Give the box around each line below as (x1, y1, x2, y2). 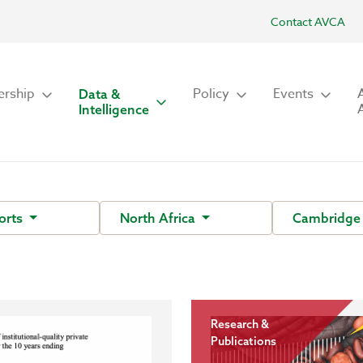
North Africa (120, 210, 199, 226)
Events (273, 84, 314, 104)
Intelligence (79, 101, 149, 117)
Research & (211, 317, 269, 331)
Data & (79, 86, 120, 102)
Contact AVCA (271, 14, 345, 29)
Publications (211, 334, 276, 348)
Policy (193, 84, 229, 104)
